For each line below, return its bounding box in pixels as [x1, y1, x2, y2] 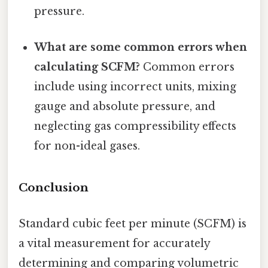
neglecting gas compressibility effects [34, 119, 237, 133]
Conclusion [19, 181, 89, 195]
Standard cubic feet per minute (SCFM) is [19, 217, 246, 230]
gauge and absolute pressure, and [34, 99, 216, 113]
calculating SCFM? [34, 60, 141, 74]
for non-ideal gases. [34, 139, 141, 153]
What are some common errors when [34, 40, 248, 54]
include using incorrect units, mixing [34, 80, 237, 93]
